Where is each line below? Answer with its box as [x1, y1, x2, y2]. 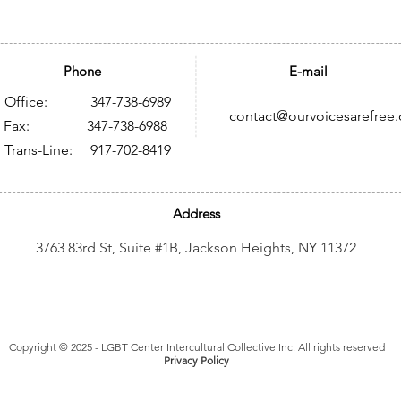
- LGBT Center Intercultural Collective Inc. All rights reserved [91, 340, 385, 354]
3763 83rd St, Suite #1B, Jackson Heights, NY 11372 [36, 239, 356, 256]
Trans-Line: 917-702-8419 [4, 141, 171, 158]
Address [172, 205, 220, 222]
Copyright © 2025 [8, 340, 92, 354]
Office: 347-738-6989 [4, 93, 171, 110]
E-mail [289, 63, 328, 80]
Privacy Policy [164, 354, 229, 367]
